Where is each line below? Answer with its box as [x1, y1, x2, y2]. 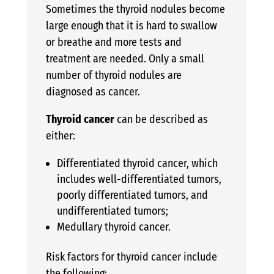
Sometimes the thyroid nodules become [45, 2, 225, 16]
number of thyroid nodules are [45, 68, 182, 82]
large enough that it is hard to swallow [45, 18, 217, 32]
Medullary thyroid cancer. [56, 220, 171, 234]
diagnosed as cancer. [45, 84, 140, 98]
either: [45, 128, 75, 143]
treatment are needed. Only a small [45, 51, 204, 65]
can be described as [114, 112, 208, 126]
